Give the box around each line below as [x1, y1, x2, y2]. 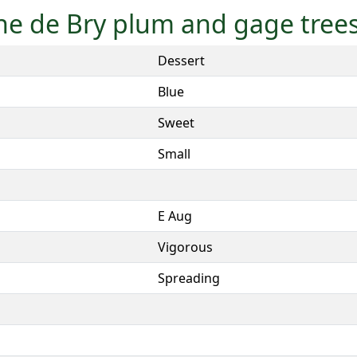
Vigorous [158, 237, 213, 256]
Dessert [158, 51, 205, 69]
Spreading [158, 269, 220, 287]
